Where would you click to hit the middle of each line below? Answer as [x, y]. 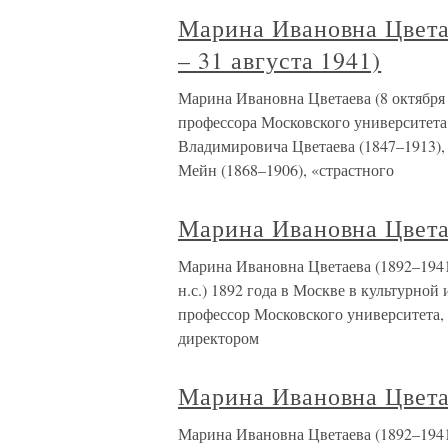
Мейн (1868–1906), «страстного [286, 170]
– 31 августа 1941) [280, 60]
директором [218, 338]
